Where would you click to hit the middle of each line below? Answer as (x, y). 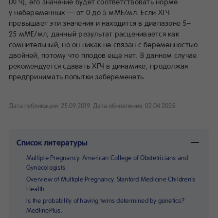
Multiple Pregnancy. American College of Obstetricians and (107, 157)
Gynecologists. (47, 167)
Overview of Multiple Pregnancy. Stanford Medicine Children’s (111, 179)
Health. (36, 188)
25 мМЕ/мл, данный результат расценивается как (94, 33)
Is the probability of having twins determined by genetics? (105, 200)
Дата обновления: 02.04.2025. (135, 105)
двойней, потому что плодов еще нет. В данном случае (103, 55)
